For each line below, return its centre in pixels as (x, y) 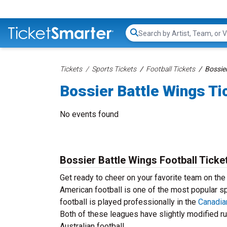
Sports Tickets (114, 69)
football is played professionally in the (129, 202)
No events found (89, 114)
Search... (152, 38)
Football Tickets (171, 69)
